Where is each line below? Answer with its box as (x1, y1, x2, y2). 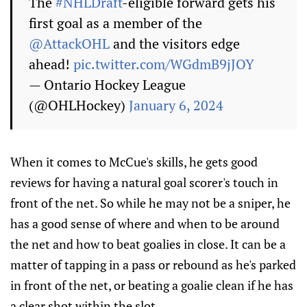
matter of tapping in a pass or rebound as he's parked (10, 256, 296, 273)
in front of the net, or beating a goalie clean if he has (10, 277, 293, 293)
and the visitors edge (110, 34, 240, 53)
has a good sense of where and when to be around (10, 215, 280, 232)
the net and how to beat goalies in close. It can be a (10, 236, 286, 252)
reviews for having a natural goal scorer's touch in (10, 174, 278, 191)
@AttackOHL (29, 34, 110, 53)
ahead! (29, 55, 73, 73)
